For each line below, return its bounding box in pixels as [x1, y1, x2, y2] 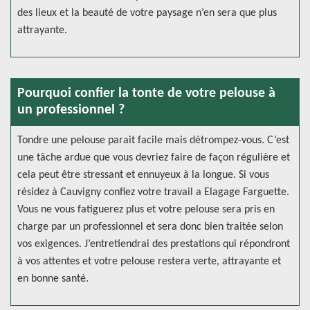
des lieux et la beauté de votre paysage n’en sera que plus [17, 8, 277, 19]
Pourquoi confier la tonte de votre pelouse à [17, 86, 275, 100]
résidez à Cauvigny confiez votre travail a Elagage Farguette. [17, 187, 289, 198]
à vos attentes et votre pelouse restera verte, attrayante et [17, 256, 281, 267]
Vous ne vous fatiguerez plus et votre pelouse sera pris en [17, 204, 275, 215]
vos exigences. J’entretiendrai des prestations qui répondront [17, 239, 290, 250]
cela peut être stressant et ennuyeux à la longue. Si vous [17, 170, 269, 181]
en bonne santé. [17, 273, 89, 284]
